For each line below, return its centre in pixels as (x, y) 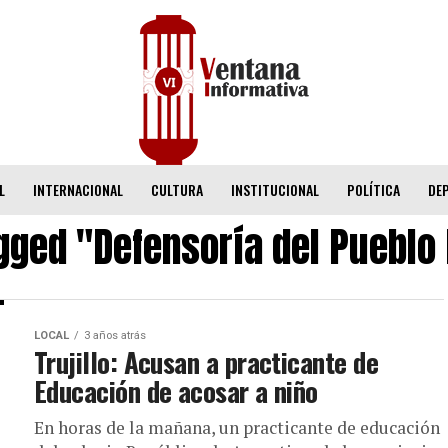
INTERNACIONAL (77, 189)
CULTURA (176, 189)
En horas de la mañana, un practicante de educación (237, 427)
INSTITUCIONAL (274, 189)
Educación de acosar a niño (176, 391)
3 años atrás (115, 335)
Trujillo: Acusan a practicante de (206, 362)
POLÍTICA (373, 189)
